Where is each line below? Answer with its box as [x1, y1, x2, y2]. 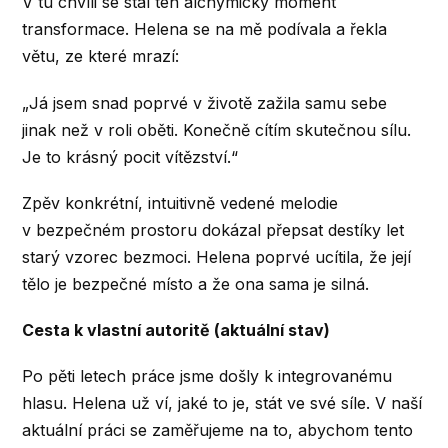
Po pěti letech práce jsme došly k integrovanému [22, 366, 393, 387]
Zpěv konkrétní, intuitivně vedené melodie [22, 192, 339, 213]
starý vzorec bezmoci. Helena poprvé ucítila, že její [22, 246, 412, 267]
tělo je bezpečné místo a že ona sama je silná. [22, 273, 370, 294]
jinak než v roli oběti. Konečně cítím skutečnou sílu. [22, 119, 412, 140]
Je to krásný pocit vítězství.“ [22, 146, 239, 167]
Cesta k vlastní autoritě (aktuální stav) [22, 320, 331, 340]
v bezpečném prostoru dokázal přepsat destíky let [22, 219, 405, 240]
